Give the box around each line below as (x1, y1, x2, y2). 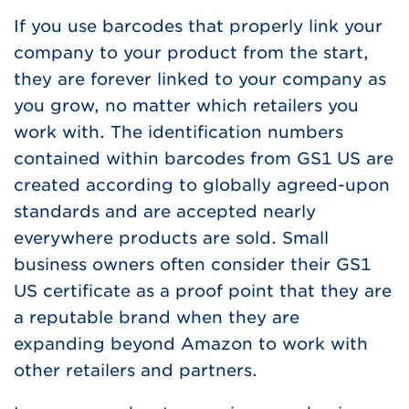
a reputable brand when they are (14, 308, 299, 328)
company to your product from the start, (14, 43, 369, 63)
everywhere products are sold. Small (14, 228, 329, 248)
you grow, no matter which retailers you (14, 96, 359, 116)
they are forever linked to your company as (14, 69, 386, 89)
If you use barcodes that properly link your (14, 16, 383, 37)
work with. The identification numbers (14, 122, 343, 142)
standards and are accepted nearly (14, 202, 316, 222)
